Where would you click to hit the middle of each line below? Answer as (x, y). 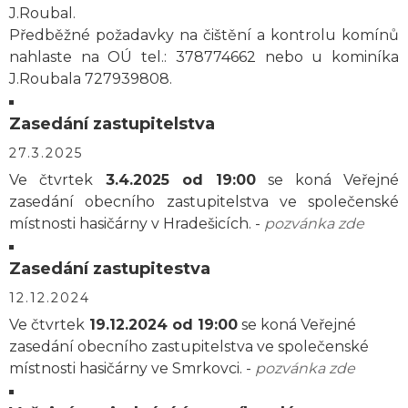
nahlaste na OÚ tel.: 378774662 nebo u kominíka (204, 57)
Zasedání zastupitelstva (112, 124)
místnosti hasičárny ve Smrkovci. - (132, 368)
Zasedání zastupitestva (110, 269)
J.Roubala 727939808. (91, 79)
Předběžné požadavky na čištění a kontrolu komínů (204, 35)
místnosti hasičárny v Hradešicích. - (137, 224)
